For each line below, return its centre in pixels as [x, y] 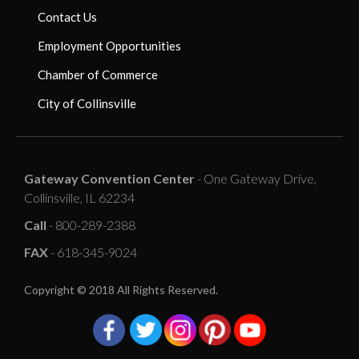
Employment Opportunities [109, 45]
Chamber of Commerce [97, 74]
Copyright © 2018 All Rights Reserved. [122, 289]
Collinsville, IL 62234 [79, 197]
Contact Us [67, 16]
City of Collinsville [87, 103]
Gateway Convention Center [109, 178]
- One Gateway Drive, [256, 178]
